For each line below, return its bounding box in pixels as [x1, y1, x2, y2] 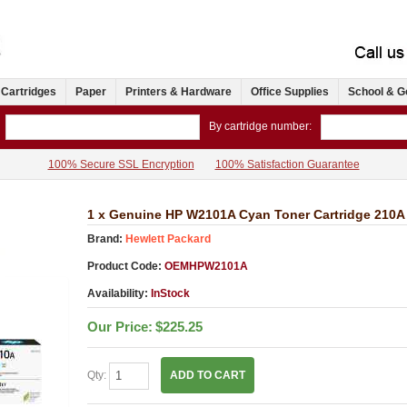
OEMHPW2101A [161, 260, 248, 273]
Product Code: [86, 260, 162, 273]
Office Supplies [251, 85, 329, 99]
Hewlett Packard [124, 233, 211, 246]
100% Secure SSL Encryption [47, 158, 194, 172]
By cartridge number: [209, 120, 312, 134]
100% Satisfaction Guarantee [214, 158, 360, 172]
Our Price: [86, 319, 153, 335]
